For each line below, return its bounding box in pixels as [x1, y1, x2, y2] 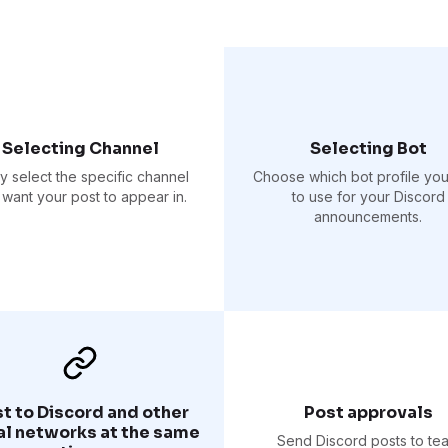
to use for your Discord [291, 187, 445, 205]
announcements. [314, 207, 422, 225]
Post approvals [303, 401, 433, 423]
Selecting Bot [309, 137, 427, 159]
